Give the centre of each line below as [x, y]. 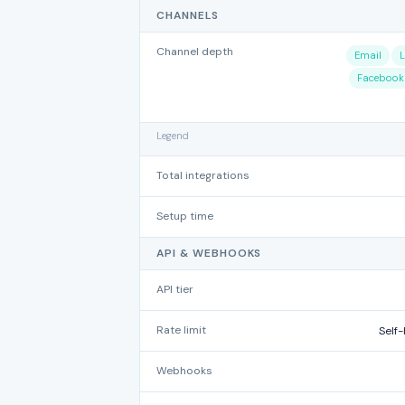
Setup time [185, 216]
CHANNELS [188, 15]
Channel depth [195, 52]
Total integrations [203, 175]
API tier [175, 289]
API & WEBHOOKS [209, 253]
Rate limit [181, 330]
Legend [173, 136]
